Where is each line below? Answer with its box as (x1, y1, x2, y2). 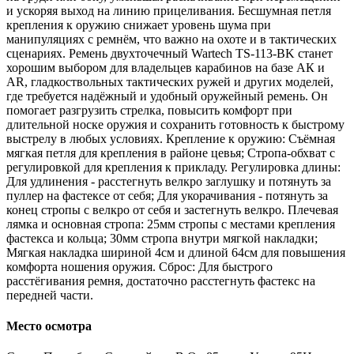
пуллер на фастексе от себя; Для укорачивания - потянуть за (6, 188, 328, 202)
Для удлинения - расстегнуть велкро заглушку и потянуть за (6, 174, 331, 188)
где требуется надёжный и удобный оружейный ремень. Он (6, 88, 328, 103)
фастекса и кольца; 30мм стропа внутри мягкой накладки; (6, 231, 318, 245)
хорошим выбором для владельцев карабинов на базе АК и (6, 60, 325, 74)
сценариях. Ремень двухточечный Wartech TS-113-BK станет (6, 46, 333, 60)
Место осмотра (6, 319, 92, 333)
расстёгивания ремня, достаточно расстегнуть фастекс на (6, 273, 315, 288)
